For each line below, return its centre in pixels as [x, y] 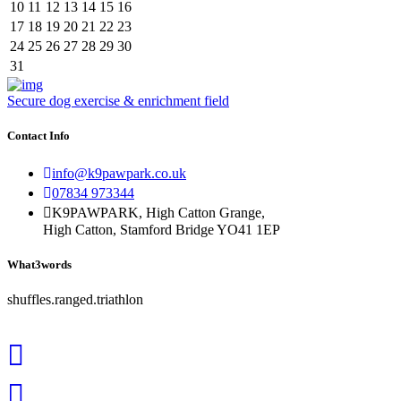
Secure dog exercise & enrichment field [118, 100]
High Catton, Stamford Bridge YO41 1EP [162, 229]
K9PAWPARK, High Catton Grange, [158, 212]
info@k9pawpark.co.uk [119, 173]
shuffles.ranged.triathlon [75, 300]
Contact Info [38, 135]
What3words [39, 265]
